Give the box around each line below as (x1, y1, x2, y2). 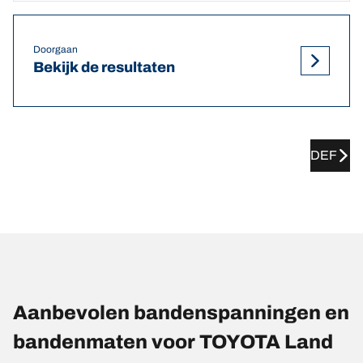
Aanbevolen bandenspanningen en (13, 301, 349, 323)
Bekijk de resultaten (33, 59, 175, 76)
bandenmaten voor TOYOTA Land (13, 331, 333, 352)
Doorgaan (33, 44, 78, 56)
